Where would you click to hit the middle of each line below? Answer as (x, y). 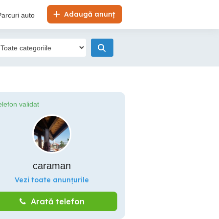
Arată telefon (57, 201)
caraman (52, 166)
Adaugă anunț (88, 14)
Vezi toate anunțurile (52, 180)
